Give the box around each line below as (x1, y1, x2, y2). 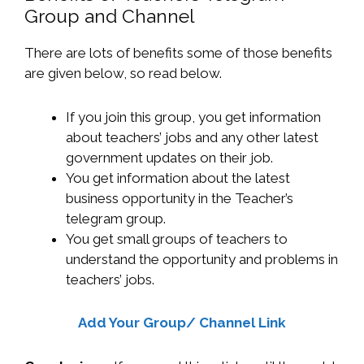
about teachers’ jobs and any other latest (66, 128, 318, 145)
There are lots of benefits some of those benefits (24, 44, 332, 61)
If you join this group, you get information (66, 108, 321, 125)
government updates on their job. (66, 149, 273, 166)
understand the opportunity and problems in (66, 250, 338, 267)
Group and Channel (24, 4, 194, 27)
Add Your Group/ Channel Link (78, 314, 286, 331)
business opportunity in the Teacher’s (66, 189, 293, 206)
